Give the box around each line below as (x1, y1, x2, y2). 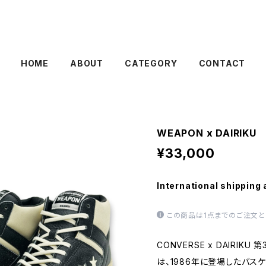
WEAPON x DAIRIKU (157, 127, 256, 139)
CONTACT (198, 58, 246, 68)
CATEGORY (125, 58, 178, 68)
